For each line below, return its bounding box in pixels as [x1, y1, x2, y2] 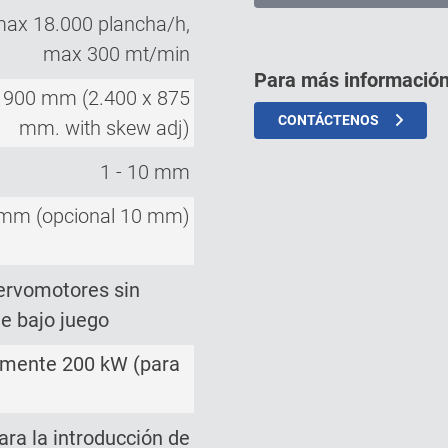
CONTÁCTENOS [278, 111, 379, 128]
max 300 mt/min [43, 41, 190, 66]
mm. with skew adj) [19, 115, 190, 140]
